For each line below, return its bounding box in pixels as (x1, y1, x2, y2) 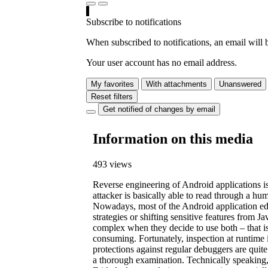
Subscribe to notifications (86, 17, 181, 28)
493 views (93, 159, 132, 170)
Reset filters (91, 92, 133, 102)
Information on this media (93, 131, 254, 147)
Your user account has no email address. (86, 57, 237, 68)
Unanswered (219, 80, 261, 89)
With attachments (146, 80, 207, 89)
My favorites (91, 80, 134, 89)
